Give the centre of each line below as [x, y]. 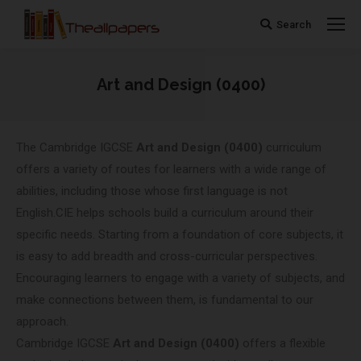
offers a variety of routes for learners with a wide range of [171, 169]
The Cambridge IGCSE [75, 147]
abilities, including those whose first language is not [152, 191]
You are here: [216, 107]
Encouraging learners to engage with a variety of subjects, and [180, 278]
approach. [42, 322]
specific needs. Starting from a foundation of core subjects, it [180, 234]
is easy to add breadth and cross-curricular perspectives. [167, 256]
